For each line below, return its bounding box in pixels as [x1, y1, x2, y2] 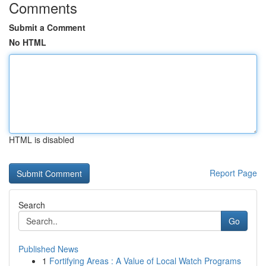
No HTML [9, 36, 46, 48]
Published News [18, 243, 78, 255]
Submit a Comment [9, 21, 85, 33]
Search [18, 199, 45, 211]
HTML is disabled [9, 134, 74, 145]
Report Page [210, 167, 257, 179]
